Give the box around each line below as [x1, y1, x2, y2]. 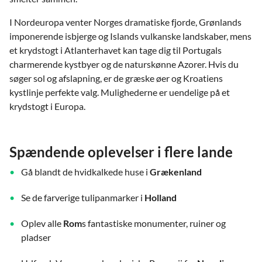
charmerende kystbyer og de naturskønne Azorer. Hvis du [9, 58, 239, 70]
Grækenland [150, 166, 202, 177]
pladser [21, 231, 51, 243]
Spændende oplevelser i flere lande [9, 143, 233, 160]
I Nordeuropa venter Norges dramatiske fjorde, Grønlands [9, 16, 242, 27]
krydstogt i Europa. [9, 100, 85, 112]
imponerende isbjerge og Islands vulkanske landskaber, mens [9, 30, 251, 42]
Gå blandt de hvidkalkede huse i [21, 166, 150, 177]
